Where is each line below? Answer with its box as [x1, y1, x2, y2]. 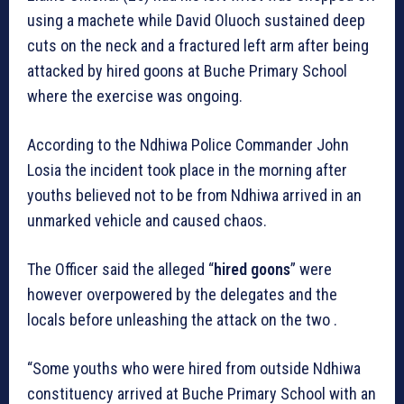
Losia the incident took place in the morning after [27, 160, 347, 179]
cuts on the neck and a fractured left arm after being [27, 35, 369, 55]
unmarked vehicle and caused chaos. [27, 210, 267, 230]
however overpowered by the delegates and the [27, 284, 337, 304]
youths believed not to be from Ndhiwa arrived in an [27, 185, 362, 205]
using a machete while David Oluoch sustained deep [27, 10, 365, 30]
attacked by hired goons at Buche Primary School [27, 60, 347, 80]
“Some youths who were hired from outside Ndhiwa [27, 358, 361, 378]
